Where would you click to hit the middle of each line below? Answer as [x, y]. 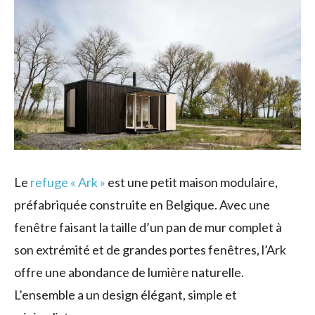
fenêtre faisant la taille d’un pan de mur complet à [148, 227]
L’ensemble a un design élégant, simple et [126, 294]
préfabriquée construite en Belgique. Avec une [142, 204]
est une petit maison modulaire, [192, 182]
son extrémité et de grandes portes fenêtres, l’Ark [150, 249]
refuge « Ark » [68, 182]
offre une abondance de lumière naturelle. [129, 272]
